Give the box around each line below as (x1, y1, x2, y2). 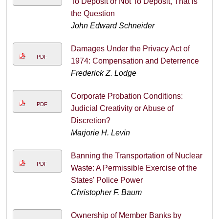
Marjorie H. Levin (70, 129, 130, 137)
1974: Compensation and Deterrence (70, 57, 199, 66)
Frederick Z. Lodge (70, 69, 136, 78)
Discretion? (70, 116, 110, 125)
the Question (70, 9, 115, 18)
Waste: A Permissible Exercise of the (70, 164, 197, 173)
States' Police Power (70, 176, 143, 185)
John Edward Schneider (70, 22, 154, 30)
